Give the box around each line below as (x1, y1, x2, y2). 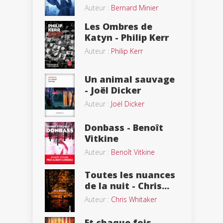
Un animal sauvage (85, 73, 175, 86)
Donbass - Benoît (85, 121, 163, 133)
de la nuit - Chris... (85, 180, 169, 192)
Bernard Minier (111, 3, 158, 13)
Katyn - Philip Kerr (85, 31, 169, 43)
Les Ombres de (85, 20, 152, 32)
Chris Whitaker (111, 195, 157, 205)
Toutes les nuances (85, 169, 175, 181)
